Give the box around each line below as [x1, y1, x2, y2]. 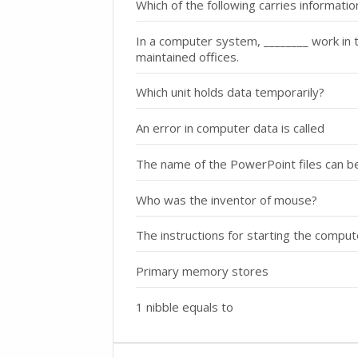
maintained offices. [135, 48, 239, 65]
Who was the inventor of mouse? [135, 191, 317, 208]
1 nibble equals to [135, 298, 233, 315]
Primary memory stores [135, 263, 268, 280]
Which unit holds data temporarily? [135, 84, 324, 101]
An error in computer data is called [135, 120, 324, 137]
